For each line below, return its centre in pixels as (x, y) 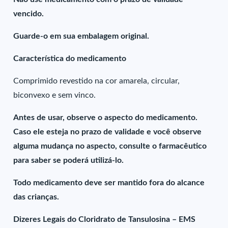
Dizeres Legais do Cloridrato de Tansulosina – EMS (105, 219)
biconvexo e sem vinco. (55, 95)
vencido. (29, 14)
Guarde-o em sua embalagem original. (81, 36)
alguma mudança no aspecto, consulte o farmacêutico (110, 146)
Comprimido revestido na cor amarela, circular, (97, 81)
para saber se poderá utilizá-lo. (69, 160)
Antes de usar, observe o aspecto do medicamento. (106, 118)
